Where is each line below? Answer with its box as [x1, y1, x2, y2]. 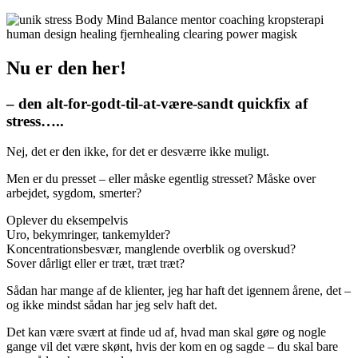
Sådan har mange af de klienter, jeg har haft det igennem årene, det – [6, 284, 351, 298]
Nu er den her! [6, 57, 126, 78]
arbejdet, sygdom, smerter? [6, 186, 141, 201]
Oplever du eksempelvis [6, 213, 128, 228]
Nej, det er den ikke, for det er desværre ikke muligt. [6, 145, 269, 159]
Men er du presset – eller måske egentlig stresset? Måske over [6, 172, 316, 186]
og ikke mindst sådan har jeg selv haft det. [6, 298, 217, 312]
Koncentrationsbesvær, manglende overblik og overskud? [6, 242, 296, 257]
